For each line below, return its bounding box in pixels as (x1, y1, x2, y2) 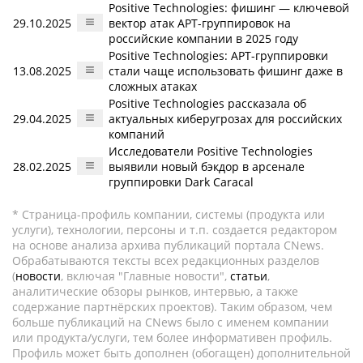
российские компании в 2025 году (109, 31, 298, 46)
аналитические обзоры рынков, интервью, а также (12, 284, 298, 299)
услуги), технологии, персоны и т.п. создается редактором (12, 222, 337, 237)
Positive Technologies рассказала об (109, 96, 306, 111)
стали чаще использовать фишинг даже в (109, 63, 343, 79)
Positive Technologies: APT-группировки (109, 48, 328, 63)
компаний (109, 126, 164, 142)
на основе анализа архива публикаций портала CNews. (12, 237, 324, 253)
